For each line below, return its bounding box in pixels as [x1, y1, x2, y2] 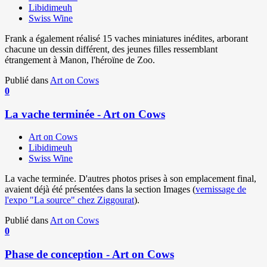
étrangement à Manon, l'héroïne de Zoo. [5, 54, 155, 65]
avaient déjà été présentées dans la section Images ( [5, 184, 195, 195]
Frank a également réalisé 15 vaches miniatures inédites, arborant [5, 33, 248, 44]
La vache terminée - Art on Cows [5, 107, 165, 120]
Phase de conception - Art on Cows [5, 248, 174, 260]
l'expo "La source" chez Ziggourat [5, 195, 134, 206]
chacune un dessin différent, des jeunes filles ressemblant [5, 44, 218, 54]
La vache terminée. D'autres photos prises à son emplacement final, [5, 173, 256, 184]
